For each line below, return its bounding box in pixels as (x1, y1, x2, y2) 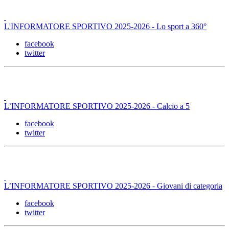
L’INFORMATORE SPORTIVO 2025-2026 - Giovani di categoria (4, 181, 222, 190)
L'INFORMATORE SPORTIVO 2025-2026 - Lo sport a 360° (4, 21, 207, 31)
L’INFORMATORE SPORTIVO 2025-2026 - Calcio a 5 (4, 101, 190, 110)
